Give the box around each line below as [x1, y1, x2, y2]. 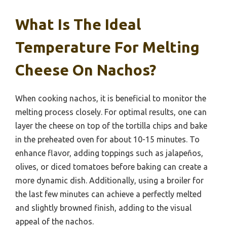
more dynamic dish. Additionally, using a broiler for [15, 176, 204, 185]
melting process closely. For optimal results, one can [15, 107, 207, 117]
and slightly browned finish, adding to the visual [15, 203, 192, 213]
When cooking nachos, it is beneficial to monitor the [15, 94, 206, 103]
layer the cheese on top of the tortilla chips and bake [15, 121, 207, 131]
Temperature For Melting [15, 39, 200, 56]
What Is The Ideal [15, 16, 141, 33]
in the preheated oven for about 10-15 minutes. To [15, 135, 200, 144]
